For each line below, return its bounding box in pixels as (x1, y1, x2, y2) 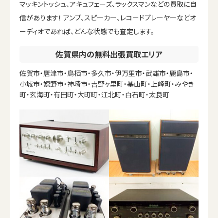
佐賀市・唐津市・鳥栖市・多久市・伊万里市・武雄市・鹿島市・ (19, 68, 193, 78)
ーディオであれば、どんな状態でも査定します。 (19, 26, 154, 36)
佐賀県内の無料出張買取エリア (55, 48, 163, 60)
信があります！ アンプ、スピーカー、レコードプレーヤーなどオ (19, 12, 196, 22)
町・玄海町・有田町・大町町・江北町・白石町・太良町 (19, 89, 169, 99)
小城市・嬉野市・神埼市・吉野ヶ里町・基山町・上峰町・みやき (19, 78, 194, 89)
